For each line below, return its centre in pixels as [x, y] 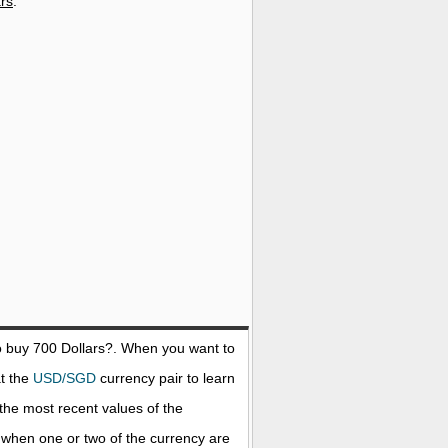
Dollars [83, 348]
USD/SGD [64, 378]
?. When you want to [170, 348]
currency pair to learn [165, 378]
